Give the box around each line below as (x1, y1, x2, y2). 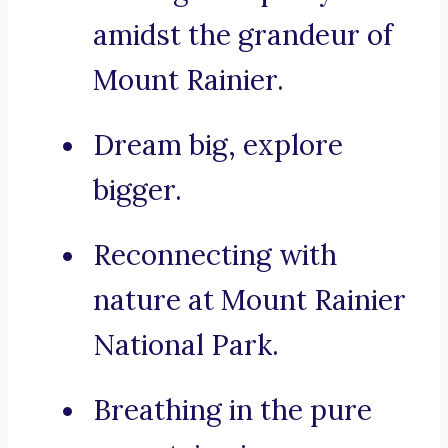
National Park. (93, 327, 279, 364)
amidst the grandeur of (93, 17, 393, 54)
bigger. (93, 172, 182, 209)
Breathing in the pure (93, 392, 372, 429)
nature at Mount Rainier (93, 282, 406, 319)
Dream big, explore (93, 127, 343, 164)
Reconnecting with (93, 237, 337, 274)
